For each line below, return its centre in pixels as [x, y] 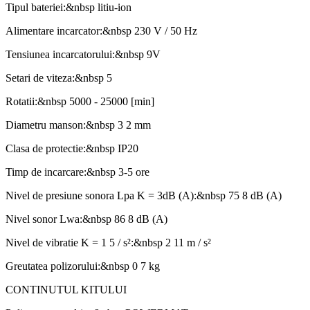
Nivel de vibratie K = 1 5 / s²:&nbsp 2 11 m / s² [108, 242]
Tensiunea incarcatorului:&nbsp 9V [83, 54]
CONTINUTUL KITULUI [66, 289]
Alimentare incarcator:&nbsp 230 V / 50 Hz [101, 30]
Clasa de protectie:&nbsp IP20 [72, 148]
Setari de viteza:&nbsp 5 [59, 77]
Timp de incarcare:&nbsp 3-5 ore [77, 172]
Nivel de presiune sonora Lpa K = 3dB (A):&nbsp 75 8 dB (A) [144, 195]
